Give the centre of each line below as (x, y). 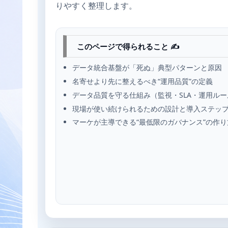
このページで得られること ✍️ (128, 47)
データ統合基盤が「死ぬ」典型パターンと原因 (147, 68)
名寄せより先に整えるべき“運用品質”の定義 (143, 81)
